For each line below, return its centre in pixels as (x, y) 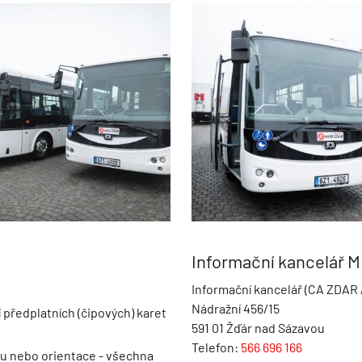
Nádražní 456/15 (235, 309)
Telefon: (216, 347)
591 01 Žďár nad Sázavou (258, 328)
